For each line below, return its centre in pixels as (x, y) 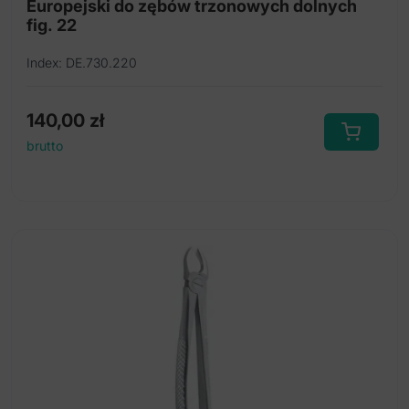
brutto (45, 145)
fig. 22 (52, 25)
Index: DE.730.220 (82, 62)
